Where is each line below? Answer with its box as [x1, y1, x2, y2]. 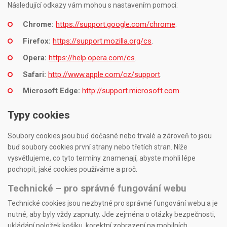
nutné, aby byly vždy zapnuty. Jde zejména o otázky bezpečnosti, [8, 210, 215, 218]
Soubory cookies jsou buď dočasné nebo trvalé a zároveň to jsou [8, 131, 212, 140]
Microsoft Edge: [23, 86, 80, 96]
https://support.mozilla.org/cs [53, 36, 152, 46]
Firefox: [23, 36, 51, 46]
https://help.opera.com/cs [49, 53, 135, 62]
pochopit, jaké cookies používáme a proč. [8, 165, 137, 173]
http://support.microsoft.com [82, 86, 179, 96]
